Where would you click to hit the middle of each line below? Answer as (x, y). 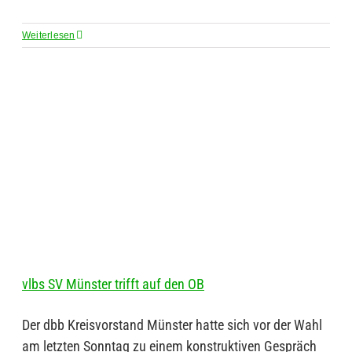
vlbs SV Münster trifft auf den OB (113, 284)
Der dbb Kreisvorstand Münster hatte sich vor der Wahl (172, 325)
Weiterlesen (49, 35)
